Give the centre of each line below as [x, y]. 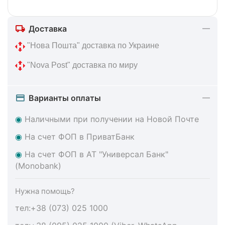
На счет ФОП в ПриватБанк [78, 136]
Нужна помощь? [45, 191]
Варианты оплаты [65, 98]
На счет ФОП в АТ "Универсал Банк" [95, 154]
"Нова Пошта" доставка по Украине [92, 46]
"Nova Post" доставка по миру [81, 65]
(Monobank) [38, 165]
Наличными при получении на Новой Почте [112, 119]
